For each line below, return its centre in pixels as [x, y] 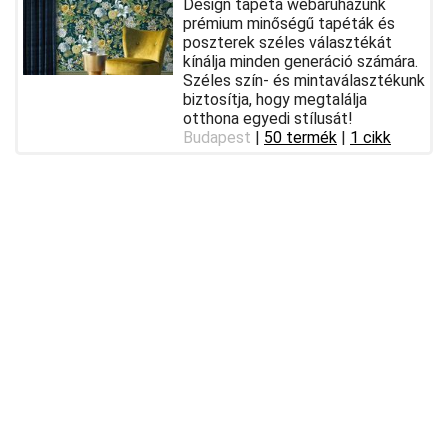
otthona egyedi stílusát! [268, 118]
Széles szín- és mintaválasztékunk [304, 80]
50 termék [300, 137]
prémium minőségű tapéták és [289, 23]
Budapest [217, 137]
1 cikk [370, 137]
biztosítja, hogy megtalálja [275, 99]
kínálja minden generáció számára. [300, 61]
